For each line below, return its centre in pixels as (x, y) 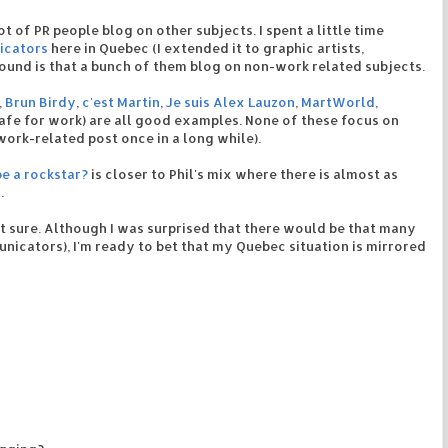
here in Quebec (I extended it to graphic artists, (206, 47)
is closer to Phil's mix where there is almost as (243, 173)
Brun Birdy (40, 101)
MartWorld (338, 101)
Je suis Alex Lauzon (230, 101)
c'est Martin (121, 101)
